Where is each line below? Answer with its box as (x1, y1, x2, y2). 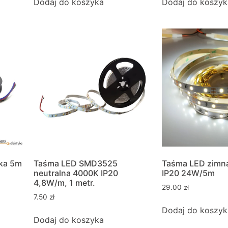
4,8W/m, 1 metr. (34, 178, 95, 188)
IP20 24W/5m (162, 168, 215, 179)
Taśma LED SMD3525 (34, 158, 118, 169)
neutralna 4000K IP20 (34, 168, 118, 179)
